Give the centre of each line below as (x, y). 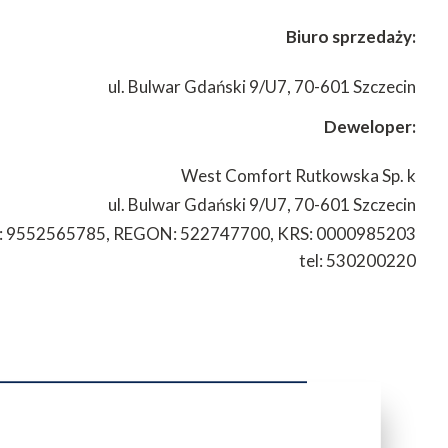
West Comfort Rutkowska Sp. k (298, 176)
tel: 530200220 (357, 261)
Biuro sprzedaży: (351, 37)
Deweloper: (370, 126)
